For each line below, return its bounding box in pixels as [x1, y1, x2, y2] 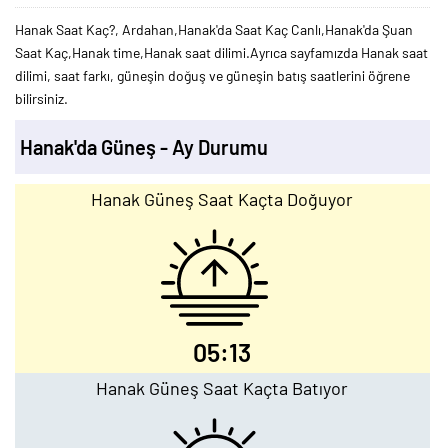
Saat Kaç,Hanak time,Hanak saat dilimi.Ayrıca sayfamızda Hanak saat [15, 44, 428, 61]
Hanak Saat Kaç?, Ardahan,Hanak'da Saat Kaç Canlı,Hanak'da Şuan [15, 21, 413, 38]
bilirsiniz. [15, 90, 68, 107]
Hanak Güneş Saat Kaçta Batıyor [96, 377, 349, 399]
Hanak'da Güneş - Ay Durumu [20, 135, 268, 159]
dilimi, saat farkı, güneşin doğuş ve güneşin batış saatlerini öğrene [15, 67, 410, 84]
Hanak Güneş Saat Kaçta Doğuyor [91, 188, 354, 210]
